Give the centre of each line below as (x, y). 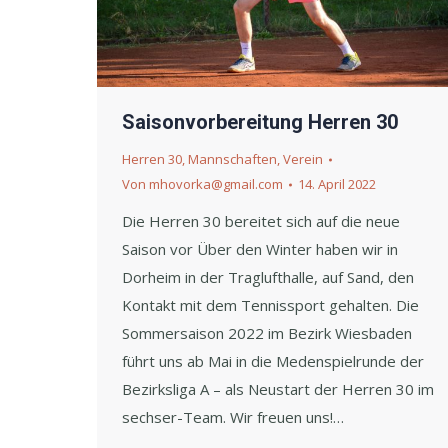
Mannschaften (232, 159)
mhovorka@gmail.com (216, 184)
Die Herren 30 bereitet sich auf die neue (261, 221)
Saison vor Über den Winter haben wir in (260, 249)
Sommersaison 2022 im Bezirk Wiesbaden (267, 333)
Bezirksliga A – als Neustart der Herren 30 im (278, 389)
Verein (303, 159)
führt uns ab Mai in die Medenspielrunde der (273, 361)
